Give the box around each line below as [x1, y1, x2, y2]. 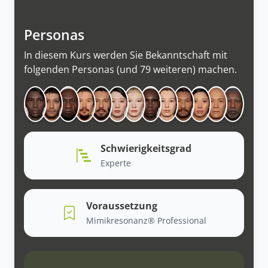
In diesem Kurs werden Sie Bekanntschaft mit [24, 48, 227, 62]
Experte [100, 157, 131, 169]
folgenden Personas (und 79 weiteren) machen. [24, 62, 237, 76]
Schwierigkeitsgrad [100, 141, 191, 155]
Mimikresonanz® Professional [86, 214, 206, 226]
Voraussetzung [86, 199, 157, 212]
